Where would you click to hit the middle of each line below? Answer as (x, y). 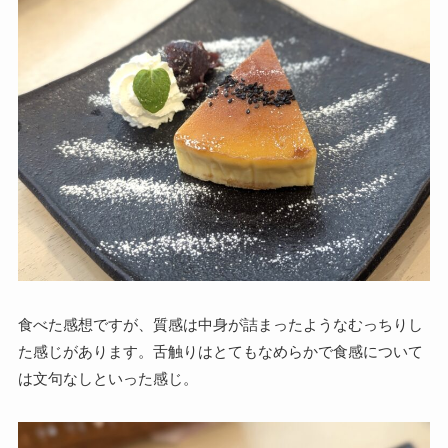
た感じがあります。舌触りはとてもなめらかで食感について (220, 351)
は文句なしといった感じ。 (107, 378)
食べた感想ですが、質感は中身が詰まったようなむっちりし (220, 324)
